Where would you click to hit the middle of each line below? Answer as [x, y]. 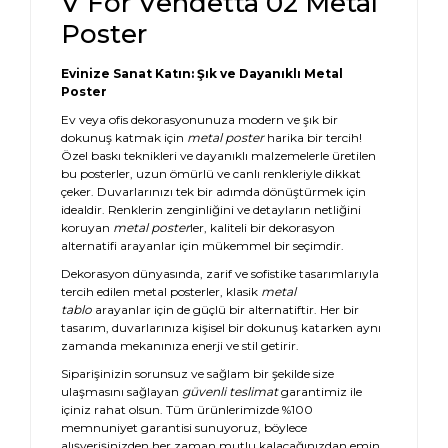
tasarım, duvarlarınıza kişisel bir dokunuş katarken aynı [221, 327]
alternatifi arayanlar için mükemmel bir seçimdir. [202, 245]
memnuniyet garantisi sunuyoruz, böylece [184, 427]
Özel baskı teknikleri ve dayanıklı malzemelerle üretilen [218, 155]
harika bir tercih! [313, 137]
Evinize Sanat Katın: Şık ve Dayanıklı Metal [202, 73]
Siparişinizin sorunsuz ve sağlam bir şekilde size [197, 373]
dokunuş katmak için [124, 137]
